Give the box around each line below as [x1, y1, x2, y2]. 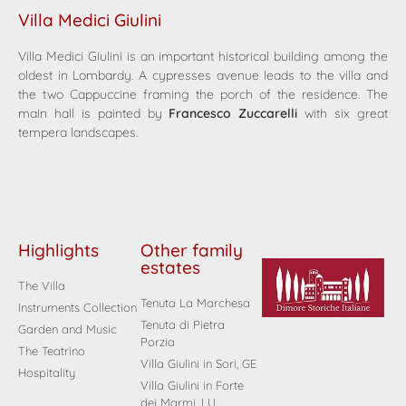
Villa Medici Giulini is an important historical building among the [18, 48, 388, 65]
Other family [140, 239, 243, 262]
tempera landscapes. [18, 124, 138, 141]
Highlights [18, 239, 99, 262]
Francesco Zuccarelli [169, 105, 298, 122]
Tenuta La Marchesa [140, 295, 250, 311]
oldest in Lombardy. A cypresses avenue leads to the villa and [18, 67, 388, 84]
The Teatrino [18, 343, 85, 359]
